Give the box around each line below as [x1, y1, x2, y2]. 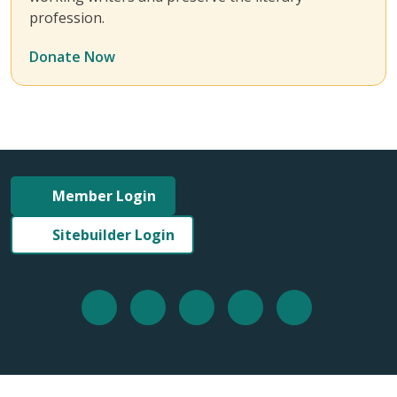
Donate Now [29, 46, 119, 66]
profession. [29, 7, 105, 27]
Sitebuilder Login [52, 224, 175, 245]
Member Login [52, 185, 156, 206]
